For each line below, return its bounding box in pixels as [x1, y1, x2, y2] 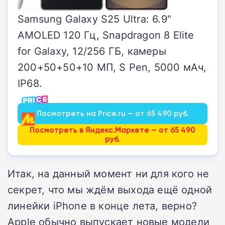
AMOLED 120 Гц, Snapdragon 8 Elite [18, 28, 194, 42]
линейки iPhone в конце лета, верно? [8, 198, 197, 213]
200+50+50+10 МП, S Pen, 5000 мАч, [18, 60, 207, 74]
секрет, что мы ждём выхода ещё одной [8, 182, 212, 197]
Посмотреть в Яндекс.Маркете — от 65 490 [30, 125, 195, 135]
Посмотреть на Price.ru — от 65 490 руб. [36, 108, 189, 119]
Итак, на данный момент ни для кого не [8, 166, 209, 181]
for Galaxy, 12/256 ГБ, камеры [18, 44, 166, 58]
